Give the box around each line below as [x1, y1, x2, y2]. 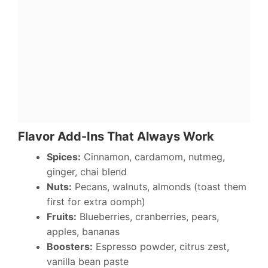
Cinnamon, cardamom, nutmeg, [81, 151, 225, 163]
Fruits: [47, 211, 77, 223]
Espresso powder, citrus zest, [93, 240, 229, 253]
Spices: [47, 151, 81, 163]
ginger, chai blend [47, 166, 127, 178]
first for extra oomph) [47, 196, 145, 208]
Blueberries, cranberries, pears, [77, 211, 219, 223]
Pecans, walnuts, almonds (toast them [72, 181, 246, 193]
